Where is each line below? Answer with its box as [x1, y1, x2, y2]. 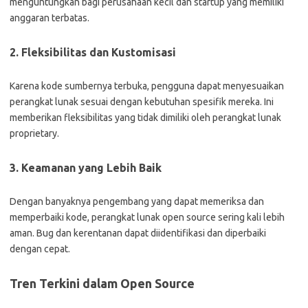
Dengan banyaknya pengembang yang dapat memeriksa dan [10, 196, 264, 207]
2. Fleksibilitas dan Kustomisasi [10, 46, 176, 58]
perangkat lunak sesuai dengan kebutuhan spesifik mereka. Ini [10, 96, 274, 107]
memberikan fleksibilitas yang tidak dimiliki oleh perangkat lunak [10, 112, 281, 123]
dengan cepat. [10, 243, 70, 254]
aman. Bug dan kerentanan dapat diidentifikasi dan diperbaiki [10, 228, 266, 239]
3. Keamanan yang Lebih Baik [10, 162, 162, 174]
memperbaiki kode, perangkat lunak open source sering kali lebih [10, 212, 285, 223]
